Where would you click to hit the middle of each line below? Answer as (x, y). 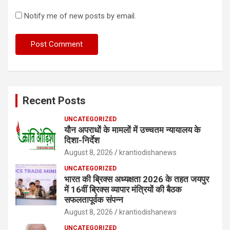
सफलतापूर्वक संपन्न (94, 199)
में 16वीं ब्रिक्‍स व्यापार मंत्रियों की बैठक (123, 189)
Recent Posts (54, 100)
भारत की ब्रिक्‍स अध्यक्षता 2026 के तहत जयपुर (137, 179)
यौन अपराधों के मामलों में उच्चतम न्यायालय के (132, 130)
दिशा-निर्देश (82, 140)
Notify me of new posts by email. (80, 16)
